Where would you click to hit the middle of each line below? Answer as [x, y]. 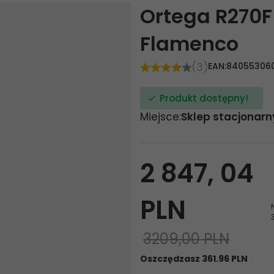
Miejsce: [161, 117]
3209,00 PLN [186, 239]
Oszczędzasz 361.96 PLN [194, 259]
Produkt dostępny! [204, 98]
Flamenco [189, 44]
